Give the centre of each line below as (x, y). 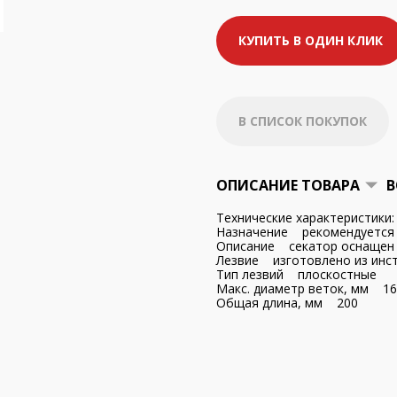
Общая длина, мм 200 (287, 303)
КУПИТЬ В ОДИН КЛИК (311, 40)
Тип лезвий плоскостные (296, 274)
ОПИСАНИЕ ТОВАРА (288, 185)
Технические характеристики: (305, 218)
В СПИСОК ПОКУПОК (303, 121)
